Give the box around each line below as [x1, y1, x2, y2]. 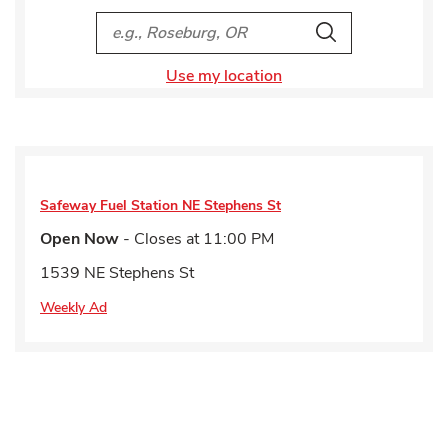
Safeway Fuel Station [40, 196, 178, 215]
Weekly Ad [40, 298, 107, 317]
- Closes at [119, 228, 199, 250]
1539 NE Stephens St [40, 262, 194, 284]
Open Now [40, 228, 119, 250]
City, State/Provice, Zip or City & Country [109, 13, 395, 35]
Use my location [166, 65, 282, 87]
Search [315, 22, 364, 44]
